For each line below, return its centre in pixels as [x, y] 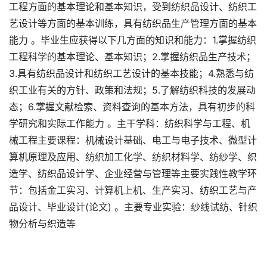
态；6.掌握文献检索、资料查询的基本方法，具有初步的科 [132, 107]
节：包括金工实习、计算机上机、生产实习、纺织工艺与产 [133, 190]
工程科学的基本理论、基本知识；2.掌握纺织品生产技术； [132, 57]
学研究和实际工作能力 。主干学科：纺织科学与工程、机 [130, 123]
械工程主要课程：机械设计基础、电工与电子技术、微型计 [133, 140]
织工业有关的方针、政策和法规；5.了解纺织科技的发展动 [132, 90]
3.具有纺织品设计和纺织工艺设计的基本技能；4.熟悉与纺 [131, 73]
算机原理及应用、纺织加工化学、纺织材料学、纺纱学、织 [133, 157]
